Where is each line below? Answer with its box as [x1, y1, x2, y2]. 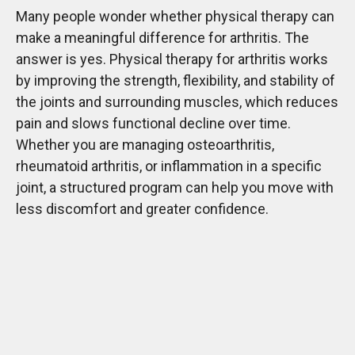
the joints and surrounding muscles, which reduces [16, 94, 338, 111]
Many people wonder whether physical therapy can [16, 8, 334, 25]
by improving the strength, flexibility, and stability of [16, 72, 335, 90]
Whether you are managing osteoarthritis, [16, 136, 274, 154]
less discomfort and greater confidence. [16, 200, 269, 218]
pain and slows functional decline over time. [16, 115, 291, 132]
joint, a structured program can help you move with [16, 179, 334, 197]
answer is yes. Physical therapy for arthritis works [16, 51, 328, 68]
